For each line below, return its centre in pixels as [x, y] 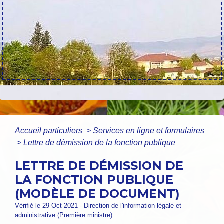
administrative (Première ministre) [64, 215]
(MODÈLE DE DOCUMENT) [97, 194]
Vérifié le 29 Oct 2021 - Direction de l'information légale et [98, 206]
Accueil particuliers [50, 131]
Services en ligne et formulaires [149, 131]
